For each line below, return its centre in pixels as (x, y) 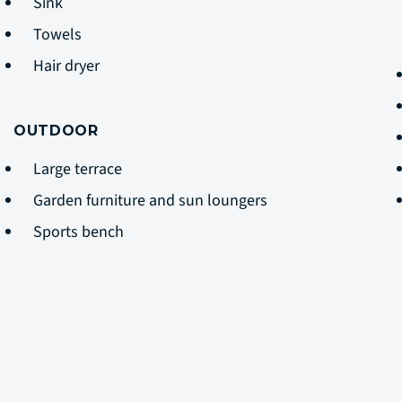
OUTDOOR (56, 131)
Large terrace (79, 169)
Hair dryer (68, 66)
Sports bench (80, 232)
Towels (59, 35)
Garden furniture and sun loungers (152, 201)
